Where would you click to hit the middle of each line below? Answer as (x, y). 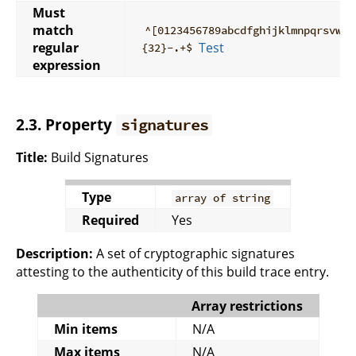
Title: (32, 158)
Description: (54, 254)
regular (56, 47)
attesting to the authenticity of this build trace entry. (172, 272)
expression (67, 65)
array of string (223, 198)
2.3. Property (66, 124)
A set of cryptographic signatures (194, 254)
